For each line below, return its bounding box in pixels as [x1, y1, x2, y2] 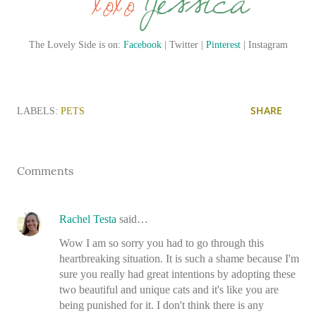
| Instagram [240, 39, 288, 50]
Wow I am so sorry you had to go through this [59, 236, 264, 249]
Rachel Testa [59, 212, 116, 225]
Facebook [123, 39, 162, 50]
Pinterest [205, 39, 241, 50]
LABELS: [17, 105, 58, 116]
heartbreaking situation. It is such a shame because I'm [59, 252, 299, 265]
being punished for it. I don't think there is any [59, 298, 264, 311]
